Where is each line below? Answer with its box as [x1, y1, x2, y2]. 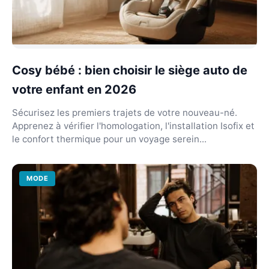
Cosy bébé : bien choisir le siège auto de [12, 62, 247, 77]
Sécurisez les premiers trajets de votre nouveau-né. [12, 106, 237, 118]
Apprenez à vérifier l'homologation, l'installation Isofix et [12, 119, 255, 131]
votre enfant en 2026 [12, 82, 136, 97]
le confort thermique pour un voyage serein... [12, 133, 207, 145]
